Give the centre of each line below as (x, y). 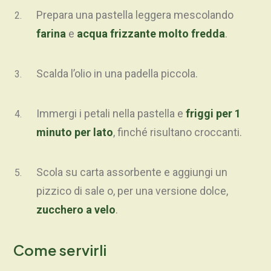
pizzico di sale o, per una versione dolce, (132, 191)
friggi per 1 (213, 114)
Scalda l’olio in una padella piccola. (117, 74)
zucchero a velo (76, 210)
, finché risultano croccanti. (178, 132)
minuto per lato (75, 132)
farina (51, 34)
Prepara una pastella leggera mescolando (135, 15)
